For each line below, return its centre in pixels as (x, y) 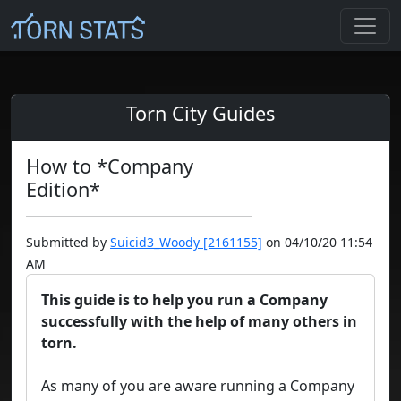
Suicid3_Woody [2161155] (186, 243)
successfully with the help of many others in (199, 322)
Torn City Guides (200, 114)
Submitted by (68, 243)
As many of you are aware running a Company (198, 386)
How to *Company (110, 166)
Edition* (63, 190)
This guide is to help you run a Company (184, 300)
